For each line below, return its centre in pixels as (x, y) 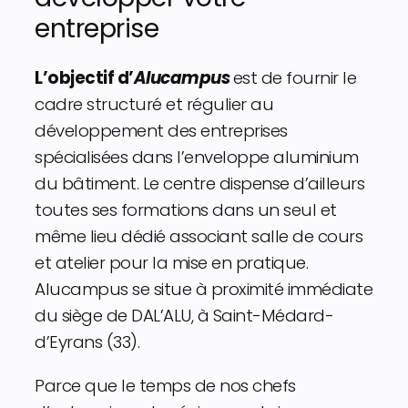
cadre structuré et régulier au (154, 105)
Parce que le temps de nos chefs (165, 385)
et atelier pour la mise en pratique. (171, 263)
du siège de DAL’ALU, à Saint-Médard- (184, 316)
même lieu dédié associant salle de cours (199, 237)
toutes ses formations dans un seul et (186, 210)
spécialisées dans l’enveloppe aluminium (197, 158)
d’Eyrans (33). (87, 342)
